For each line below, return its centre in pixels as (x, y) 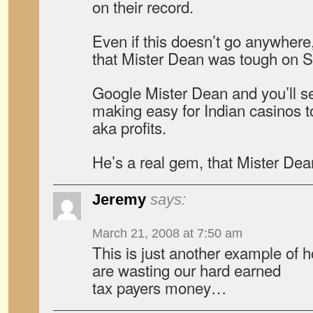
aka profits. (129, 127)
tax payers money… (159, 287)
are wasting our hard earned (187, 270)
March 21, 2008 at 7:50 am (167, 233)
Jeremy (119, 199)
